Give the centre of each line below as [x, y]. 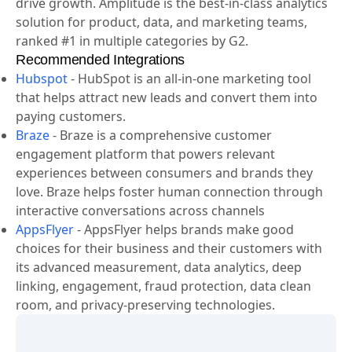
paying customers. [71, 153]
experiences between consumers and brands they [164, 209]
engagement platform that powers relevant [145, 191]
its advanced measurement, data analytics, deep [159, 304]
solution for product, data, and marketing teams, [161, 59]
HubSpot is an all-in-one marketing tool [194, 115]
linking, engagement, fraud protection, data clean [163, 323]
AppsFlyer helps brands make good [189, 266]
